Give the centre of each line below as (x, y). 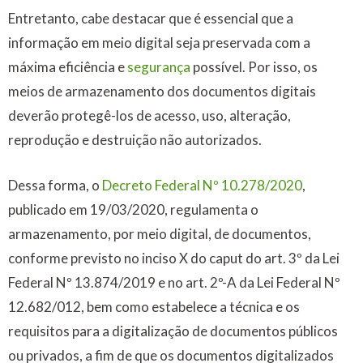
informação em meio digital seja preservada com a (159, 43)
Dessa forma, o (55, 185)
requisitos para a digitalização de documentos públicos (173, 331)
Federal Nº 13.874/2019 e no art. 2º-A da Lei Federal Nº (174, 282)
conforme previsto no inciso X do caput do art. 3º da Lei (174, 258)
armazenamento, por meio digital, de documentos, (160, 233)
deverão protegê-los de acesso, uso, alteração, (149, 116)
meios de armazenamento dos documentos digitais (162, 92)
